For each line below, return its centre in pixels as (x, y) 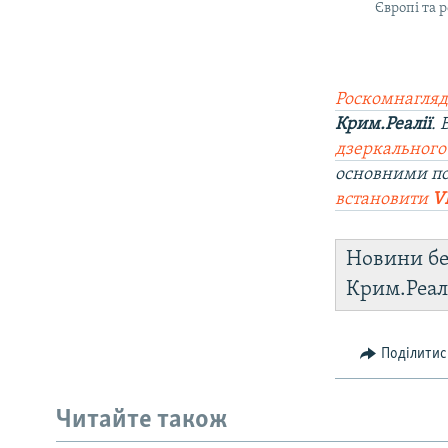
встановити (384, 200)
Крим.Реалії (383, 125)
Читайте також (142, 420)
